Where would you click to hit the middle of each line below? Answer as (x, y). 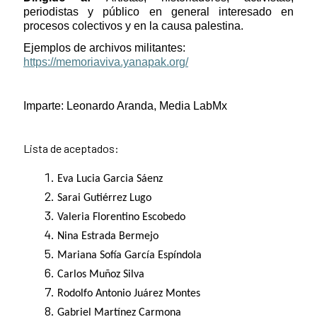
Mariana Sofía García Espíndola (129, 256)
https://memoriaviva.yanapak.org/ (106, 62)
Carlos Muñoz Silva (101, 275)
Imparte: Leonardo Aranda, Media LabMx (125, 106)
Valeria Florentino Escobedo (121, 218)
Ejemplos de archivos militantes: (104, 48)
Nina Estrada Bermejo (108, 237)
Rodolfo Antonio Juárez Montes (129, 294)
